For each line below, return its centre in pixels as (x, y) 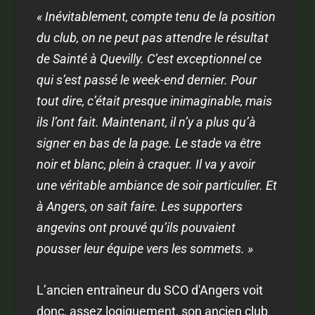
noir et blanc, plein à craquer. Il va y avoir (146, 164)
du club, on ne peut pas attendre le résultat (153, 37)
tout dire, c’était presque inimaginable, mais (155, 101)
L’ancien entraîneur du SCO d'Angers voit (150, 290)
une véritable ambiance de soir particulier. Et (157, 185)
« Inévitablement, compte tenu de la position (156, 16)
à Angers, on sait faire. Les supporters (140, 206)
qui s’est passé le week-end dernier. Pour (147, 79)
